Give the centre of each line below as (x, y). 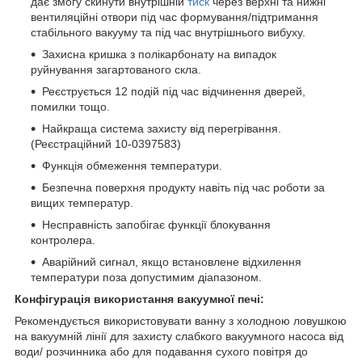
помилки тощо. (70, 106)
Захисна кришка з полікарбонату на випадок (159, 54)
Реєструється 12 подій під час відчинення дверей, (174, 91)
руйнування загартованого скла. (116, 69)
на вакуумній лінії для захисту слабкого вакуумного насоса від (179, 336)
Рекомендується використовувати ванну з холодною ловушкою (181, 320)
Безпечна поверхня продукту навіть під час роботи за (183, 187)
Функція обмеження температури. (132, 165)
